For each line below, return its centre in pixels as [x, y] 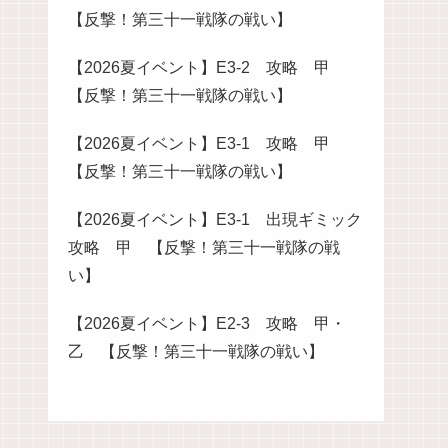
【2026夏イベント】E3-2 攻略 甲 [207, 67]
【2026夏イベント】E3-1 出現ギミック [215, 219]
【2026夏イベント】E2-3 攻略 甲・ [207, 323]
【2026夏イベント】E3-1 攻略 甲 [207, 143]
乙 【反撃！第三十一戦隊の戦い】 [196, 351]
